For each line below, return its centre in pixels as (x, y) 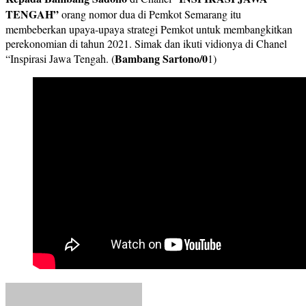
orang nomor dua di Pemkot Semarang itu (151, 14)
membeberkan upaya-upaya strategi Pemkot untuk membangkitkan (149, 29)
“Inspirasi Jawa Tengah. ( (60, 59)
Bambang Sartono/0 (161, 59)
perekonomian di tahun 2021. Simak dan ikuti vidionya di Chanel (146, 44)
